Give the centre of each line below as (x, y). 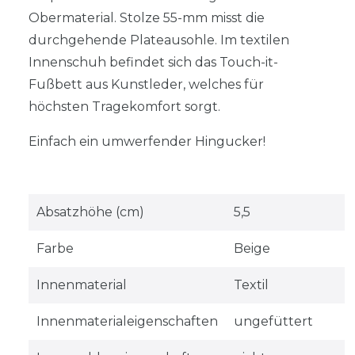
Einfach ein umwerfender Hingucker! (147, 141)
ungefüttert (273, 321)
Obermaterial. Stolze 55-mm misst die (147, 17)
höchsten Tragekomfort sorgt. (124, 106)
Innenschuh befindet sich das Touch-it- (153, 62)
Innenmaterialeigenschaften (127, 321)
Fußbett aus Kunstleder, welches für (146, 84)
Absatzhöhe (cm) (90, 212)
